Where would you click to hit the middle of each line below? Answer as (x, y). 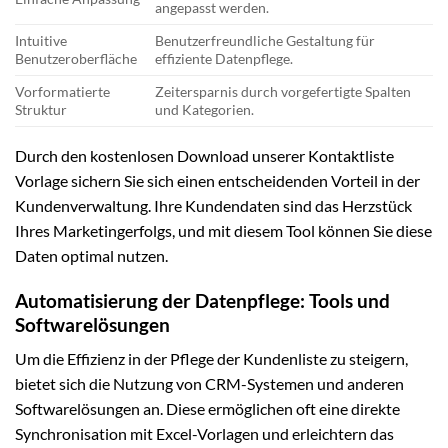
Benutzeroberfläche (76, 59)
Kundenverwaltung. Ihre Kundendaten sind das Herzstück (213, 206)
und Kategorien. (205, 110)
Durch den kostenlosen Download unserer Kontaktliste (204, 156)
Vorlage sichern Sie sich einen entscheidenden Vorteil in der (217, 181)
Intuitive (41, 41)
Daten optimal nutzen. (91, 256)
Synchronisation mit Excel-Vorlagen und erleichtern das (204, 434)
